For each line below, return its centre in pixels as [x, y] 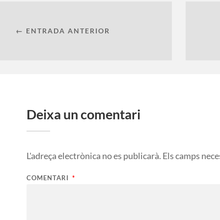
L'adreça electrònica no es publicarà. [94, 156]
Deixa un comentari [83, 114]
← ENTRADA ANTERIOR [63, 31]
